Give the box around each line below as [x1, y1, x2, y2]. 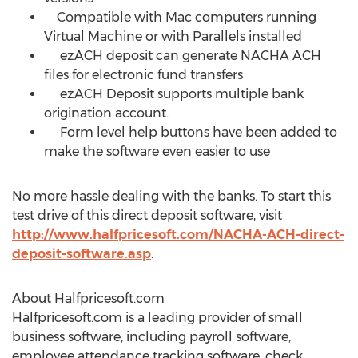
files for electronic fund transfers [44, 67, 243, 82]
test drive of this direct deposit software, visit [12, 208, 282, 223]
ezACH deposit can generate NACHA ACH [44, 48, 321, 63]
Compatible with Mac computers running [44, 10, 316, 25]
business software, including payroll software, [12, 329, 291, 344]
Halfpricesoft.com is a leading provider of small [12, 310, 303, 325]
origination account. [44, 105, 169, 121]
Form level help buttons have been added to [44, 125, 337, 140]
